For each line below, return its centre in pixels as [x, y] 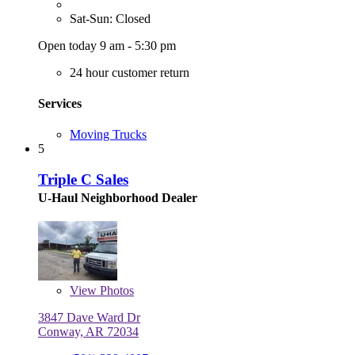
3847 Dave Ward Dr [89, 317]
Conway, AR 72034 [88, 331]
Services [60, 103]
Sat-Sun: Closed [110, 18]
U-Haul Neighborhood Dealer [118, 197]
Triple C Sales [83, 179]
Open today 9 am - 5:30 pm [107, 45]
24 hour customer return [130, 72]
